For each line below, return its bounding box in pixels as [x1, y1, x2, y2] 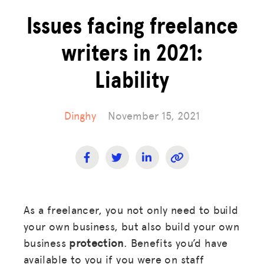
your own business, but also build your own [24, 218, 240, 233]
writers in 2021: [61, 41, 203, 65]
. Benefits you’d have [123, 235, 228, 250]
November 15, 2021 [108, 107, 200, 123]
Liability [94, 68, 170, 93]
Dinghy [64, 107, 96, 123]
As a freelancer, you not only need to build [24, 202, 239, 217]
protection [69, 235, 124, 250]
